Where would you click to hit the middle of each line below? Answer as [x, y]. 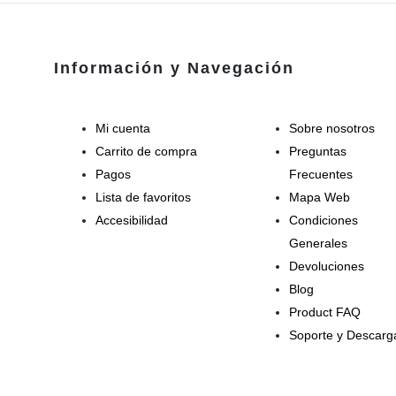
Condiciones [323, 220]
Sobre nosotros [331, 128]
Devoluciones [326, 266]
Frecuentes [320, 174]
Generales [318, 243]
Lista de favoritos [143, 197]
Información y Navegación [174, 68]
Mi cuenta [123, 128]
